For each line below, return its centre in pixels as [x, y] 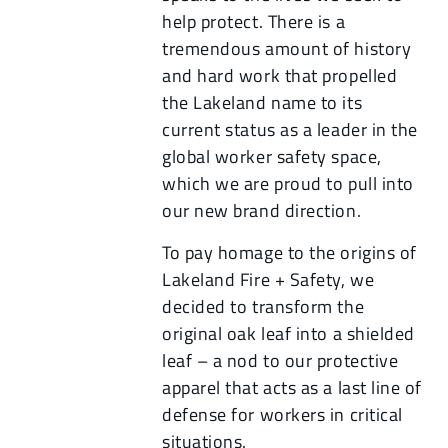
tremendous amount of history [287, 49]
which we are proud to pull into [288, 184]
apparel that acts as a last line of [292, 387]
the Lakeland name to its [262, 103]
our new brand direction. [262, 211]
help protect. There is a [254, 22]
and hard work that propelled [280, 76]
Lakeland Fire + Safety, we [268, 279]
